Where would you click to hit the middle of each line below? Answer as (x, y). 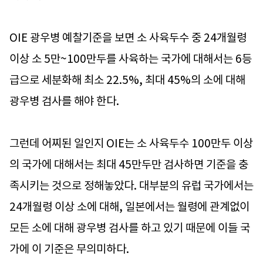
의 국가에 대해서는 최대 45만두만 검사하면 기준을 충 (129, 165)
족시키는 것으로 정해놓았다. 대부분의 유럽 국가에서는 (131, 186)
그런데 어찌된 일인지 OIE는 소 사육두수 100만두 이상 (131, 144)
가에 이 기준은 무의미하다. (69, 249)
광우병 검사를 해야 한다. (64, 101)
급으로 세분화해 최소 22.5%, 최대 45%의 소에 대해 (127, 80)
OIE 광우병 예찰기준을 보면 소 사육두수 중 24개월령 (128, 38)
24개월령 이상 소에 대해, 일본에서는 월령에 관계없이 (129, 207)
